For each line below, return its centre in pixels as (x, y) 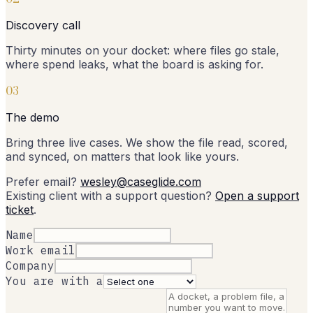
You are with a (54, 281)
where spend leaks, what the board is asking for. (134, 64)
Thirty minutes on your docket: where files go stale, (143, 50)
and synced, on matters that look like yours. (122, 156)
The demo (32, 117)
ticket (20, 209)
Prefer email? (41, 181)
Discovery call (43, 25)
